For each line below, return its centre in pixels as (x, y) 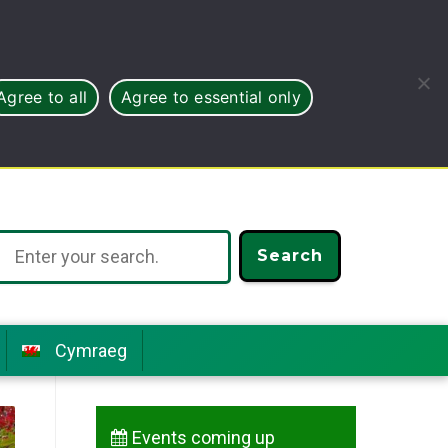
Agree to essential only (211, 97)
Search (290, 255)
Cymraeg (91, 351)
